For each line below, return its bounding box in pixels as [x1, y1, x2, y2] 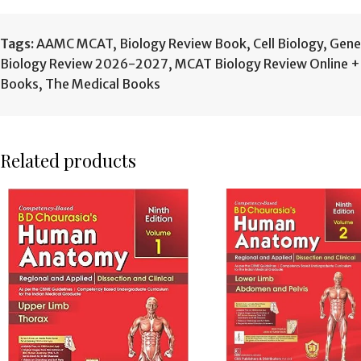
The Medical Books [45, 76, 160, 92]
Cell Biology [253, 35, 323, 52]
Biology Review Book [119, 35, 247, 52]
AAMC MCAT [36, 35, 113, 52]
